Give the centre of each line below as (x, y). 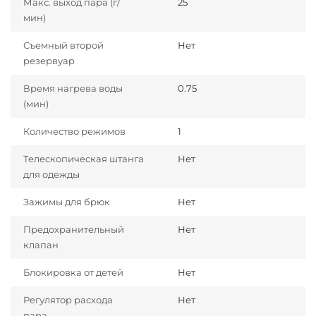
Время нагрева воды (73, 89)
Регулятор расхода (68, 300)
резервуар (49, 61)
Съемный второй (63, 45)
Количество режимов (74, 132)
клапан (41, 245)
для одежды (51, 175)
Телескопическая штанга (84, 159)
